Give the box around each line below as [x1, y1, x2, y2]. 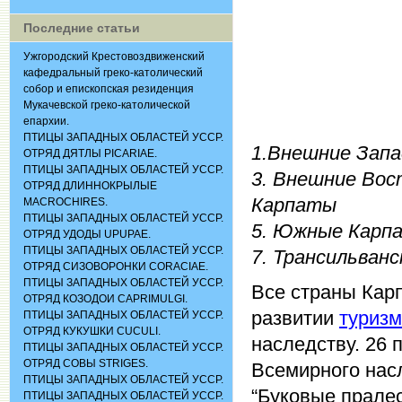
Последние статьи [23, 21, 140, 35]
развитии [251, 307, 339, 329]
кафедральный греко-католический [23, 66, 203, 79]
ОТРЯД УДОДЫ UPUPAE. [23, 228, 151, 240]
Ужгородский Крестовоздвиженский [23, 50, 205, 63]
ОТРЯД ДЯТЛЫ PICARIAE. [23, 147, 157, 160]
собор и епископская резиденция [23, 83, 194, 95]
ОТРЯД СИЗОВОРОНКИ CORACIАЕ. [23, 260, 208, 273]
